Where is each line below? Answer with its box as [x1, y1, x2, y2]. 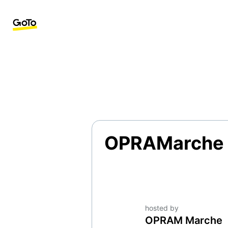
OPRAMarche [104, 132, 224, 155]
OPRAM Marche [145, 214, 222, 227]
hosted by [145, 204, 179, 213]
